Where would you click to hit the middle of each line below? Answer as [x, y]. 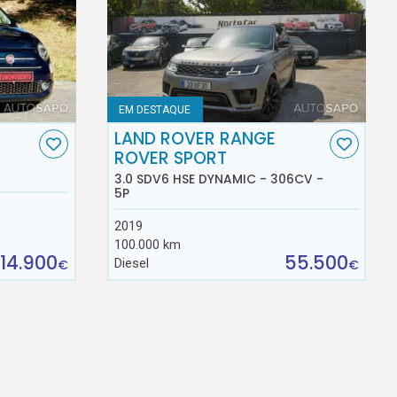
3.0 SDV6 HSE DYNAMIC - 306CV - [219, 179]
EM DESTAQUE [155, 109]
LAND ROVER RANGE [195, 139]
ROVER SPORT [171, 159]
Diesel [132, 264]
